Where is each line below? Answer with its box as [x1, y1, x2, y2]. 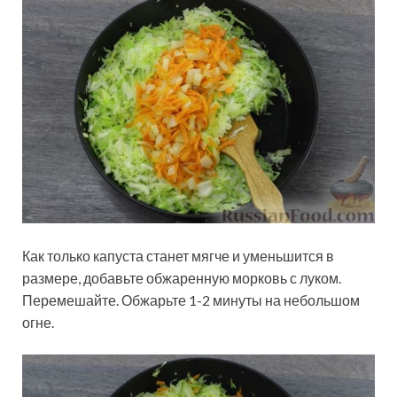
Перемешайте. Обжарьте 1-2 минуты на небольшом [22, 291, 360, 308]
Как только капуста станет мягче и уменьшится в [22, 246, 334, 264]
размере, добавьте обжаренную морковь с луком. [22, 269, 341, 286]
